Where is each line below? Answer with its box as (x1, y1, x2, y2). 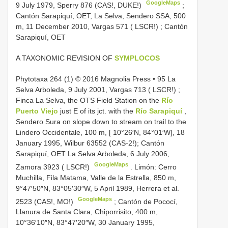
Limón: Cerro (134, 162, 177, 171)
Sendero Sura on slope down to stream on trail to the (16, 117, 186, 126)
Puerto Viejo (16, 106, 60, 115)
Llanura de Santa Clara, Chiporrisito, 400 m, (16, 208, 158, 216)
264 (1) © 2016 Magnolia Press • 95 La (50, 74, 176, 83)
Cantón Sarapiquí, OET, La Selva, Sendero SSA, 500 (16, 11, 186, 20)
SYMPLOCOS (115, 53, 160, 62)
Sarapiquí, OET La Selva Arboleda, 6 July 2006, (16, 149, 169, 158)
